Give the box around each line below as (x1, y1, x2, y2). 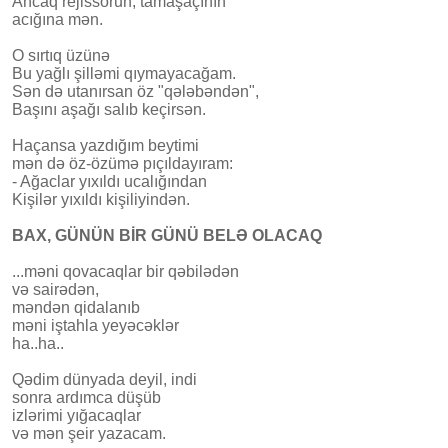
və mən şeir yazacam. (12, 424, 166, 442)
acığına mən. (12, 10, 103, 28)
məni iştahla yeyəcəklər (12, 316, 179, 334)
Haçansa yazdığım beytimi (12, 136, 199, 154)
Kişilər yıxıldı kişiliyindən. (12, 190, 190, 208)
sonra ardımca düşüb (12, 388, 161, 406)
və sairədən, (12, 280, 99, 298)
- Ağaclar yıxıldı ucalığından (12, 172, 207, 190)
